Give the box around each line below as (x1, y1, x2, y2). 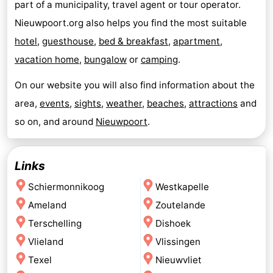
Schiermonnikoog (28, 181, 104, 193)
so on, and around (15, 116, 96, 128)
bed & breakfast (99, 35, 168, 48)
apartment (173, 35, 220, 48)
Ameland (28, 199, 66, 211)
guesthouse (42, 35, 94, 48)
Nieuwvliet (155, 254, 202, 266)
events (40, 97, 69, 110)
